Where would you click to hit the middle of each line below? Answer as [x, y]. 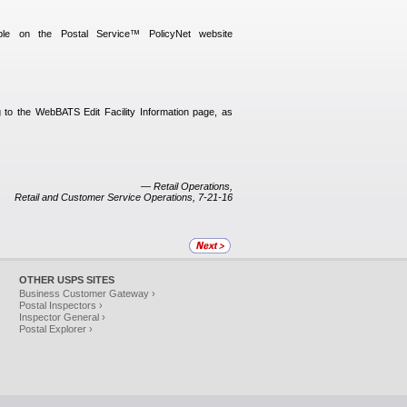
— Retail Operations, [187, 187]
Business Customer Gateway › [87, 293]
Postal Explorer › [56, 329]
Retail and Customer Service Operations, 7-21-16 [124, 198]
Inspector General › [62, 317]
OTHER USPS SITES [67, 280]
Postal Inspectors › [61, 305]
